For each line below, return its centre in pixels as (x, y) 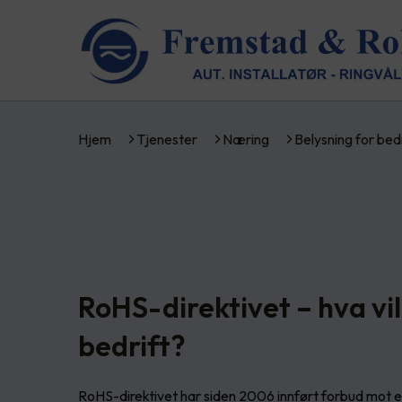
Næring (246, 139)
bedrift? (132, 346)
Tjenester (167, 139)
